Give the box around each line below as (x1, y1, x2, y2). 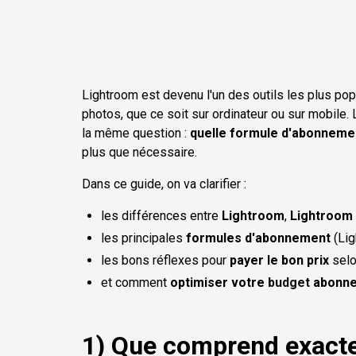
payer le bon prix (230, 252, 329, 268)
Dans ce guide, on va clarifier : (82, 176, 246, 192)
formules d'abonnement (186, 230, 331, 246)
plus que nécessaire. (82, 144, 197, 160)
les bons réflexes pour (101, 252, 230, 268)
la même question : (82, 125, 190, 141)
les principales (101, 230, 186, 246)
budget (268, 274, 310, 290)
